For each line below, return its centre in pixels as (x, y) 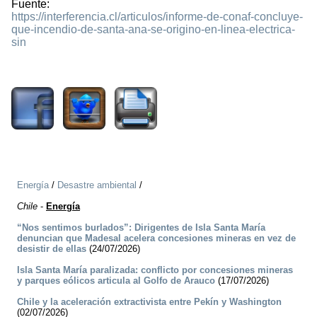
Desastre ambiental (97, 185)
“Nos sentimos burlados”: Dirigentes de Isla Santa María (141, 228)
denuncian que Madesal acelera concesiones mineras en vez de (156, 238)
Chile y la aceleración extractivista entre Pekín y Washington (149, 302)
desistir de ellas (52, 249)
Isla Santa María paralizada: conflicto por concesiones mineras (155, 270)
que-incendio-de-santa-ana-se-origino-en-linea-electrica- (153, 30)
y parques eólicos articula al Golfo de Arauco (116, 281)
